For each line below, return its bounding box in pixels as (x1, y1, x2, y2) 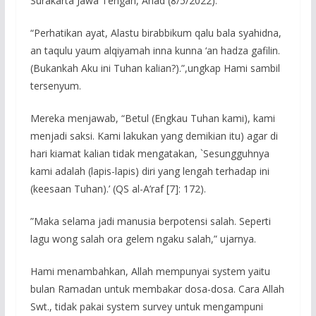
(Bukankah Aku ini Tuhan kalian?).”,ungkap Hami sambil (30, 61, 280, 75)
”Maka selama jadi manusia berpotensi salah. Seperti (30, 214, 271, 228)
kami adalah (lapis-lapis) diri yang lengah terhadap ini (30, 164, 269, 178)
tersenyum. (30, 78, 81, 92)
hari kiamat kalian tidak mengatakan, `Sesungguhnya (30, 146, 269, 160)
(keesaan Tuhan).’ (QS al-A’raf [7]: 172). (30, 181, 206, 195)
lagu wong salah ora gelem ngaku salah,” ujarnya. (30, 231, 256, 245)
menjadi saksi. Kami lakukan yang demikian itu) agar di (30, 128, 278, 142)
